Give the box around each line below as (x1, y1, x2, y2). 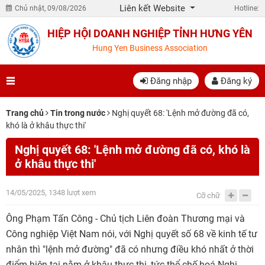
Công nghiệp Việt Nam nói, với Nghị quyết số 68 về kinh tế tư (6, 228, 257, 240)
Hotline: (234, 4, 259, 12)
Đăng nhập (148, 75, 192, 86)
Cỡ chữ (196, 191, 220, 200)
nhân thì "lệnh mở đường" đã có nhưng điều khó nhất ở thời (6, 244, 254, 255)
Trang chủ (6, 108, 44, 118)
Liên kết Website (119, 3, 188, 14)
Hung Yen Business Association (92, 43, 208, 53)
